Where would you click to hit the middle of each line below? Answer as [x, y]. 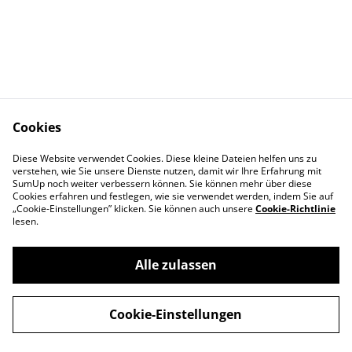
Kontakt [112, 163]
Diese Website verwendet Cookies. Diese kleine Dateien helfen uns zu [165, 158]
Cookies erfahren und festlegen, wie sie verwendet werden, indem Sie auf [173, 196]
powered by [232, 324]
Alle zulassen [176, 265]
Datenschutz [240, 163]
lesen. [26, 221]
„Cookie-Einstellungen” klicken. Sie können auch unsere [134, 209]
